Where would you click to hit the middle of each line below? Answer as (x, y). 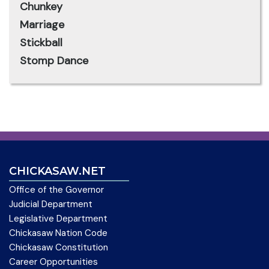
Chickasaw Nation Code (58, 233)
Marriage (42, 25)
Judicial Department (51, 204)
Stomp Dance (54, 61)
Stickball (41, 43)
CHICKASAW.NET (57, 171)
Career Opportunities (53, 262)
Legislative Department (58, 219)
